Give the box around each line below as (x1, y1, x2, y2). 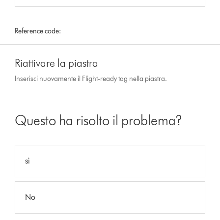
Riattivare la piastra (15, 56, 99, 70)
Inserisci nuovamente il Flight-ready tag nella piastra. (15, 74, 167, 83)
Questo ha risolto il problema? (15, 111, 183, 129)
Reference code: (15, 27, 61, 35)
